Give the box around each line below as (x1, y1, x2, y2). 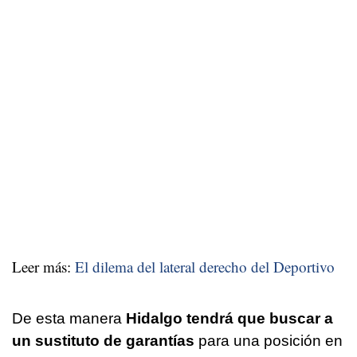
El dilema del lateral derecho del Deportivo (75, 256, 335, 277)
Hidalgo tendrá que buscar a (126, 309, 333, 327)
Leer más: (12, 256, 75, 277)
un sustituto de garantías (12, 331, 194, 349)
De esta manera (12, 309, 126, 327)
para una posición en (194, 331, 343, 349)
